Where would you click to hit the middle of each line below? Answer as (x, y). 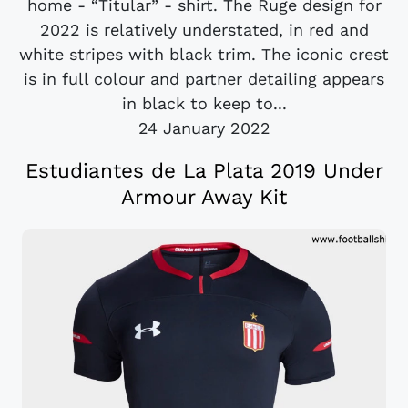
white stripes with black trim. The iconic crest (204, 54)
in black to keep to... (204, 103)
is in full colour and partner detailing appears (204, 78)
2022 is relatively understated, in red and (204, 29)
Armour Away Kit (204, 197)
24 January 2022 (204, 127)
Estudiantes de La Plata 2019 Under (204, 171)
